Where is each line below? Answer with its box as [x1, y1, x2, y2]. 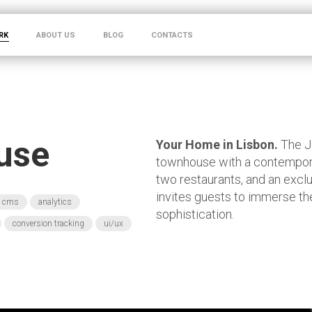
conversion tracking [13, 219, 84, 228]
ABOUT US [36, 31, 75, 40]
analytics [38, 197, 72, 207]
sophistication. [156, 207, 234, 221]
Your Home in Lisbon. [156, 137, 281, 152]
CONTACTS [151, 31, 193, 40]
